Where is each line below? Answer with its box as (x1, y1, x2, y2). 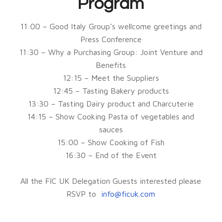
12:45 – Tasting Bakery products (53, 86, 169, 95)
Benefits (96, 60, 126, 69)
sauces (99, 124, 123, 134)
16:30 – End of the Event (65, 150, 157, 160)
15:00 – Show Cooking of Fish (57, 137, 165, 147)
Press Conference (80, 34, 142, 44)
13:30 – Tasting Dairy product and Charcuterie (28, 99, 194, 108)
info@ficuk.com (101, 189, 156, 198)
